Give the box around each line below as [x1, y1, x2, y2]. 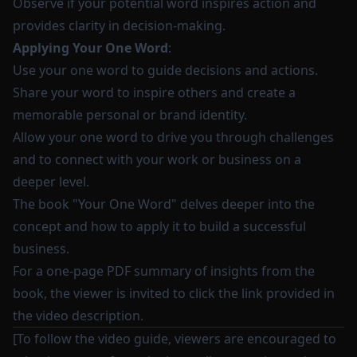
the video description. [13, 307, 143, 324]
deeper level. [13, 173, 89, 190]
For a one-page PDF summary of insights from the [13, 262, 315, 280]
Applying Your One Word [13, 39, 168, 57]
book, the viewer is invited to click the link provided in [13, 284, 335, 302]
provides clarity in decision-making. [13, 17, 226, 34]
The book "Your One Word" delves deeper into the [13, 195, 315, 213]
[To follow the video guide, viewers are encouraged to [13, 330, 336, 347]
